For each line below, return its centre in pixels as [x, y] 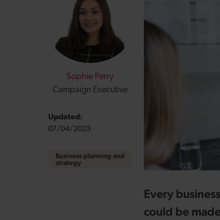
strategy [68, 163]
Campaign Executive [90, 90]
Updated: [65, 117]
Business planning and [90, 156]
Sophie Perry [90, 77]
